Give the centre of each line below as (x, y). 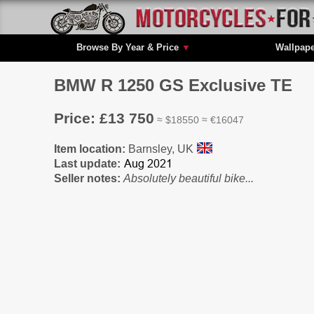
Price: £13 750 (104, 118)
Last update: (87, 163)
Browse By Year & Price (129, 47)
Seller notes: (89, 178)
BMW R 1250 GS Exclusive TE (173, 85)
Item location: (91, 149)
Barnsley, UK (162, 149)
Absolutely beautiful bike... (189, 178)
